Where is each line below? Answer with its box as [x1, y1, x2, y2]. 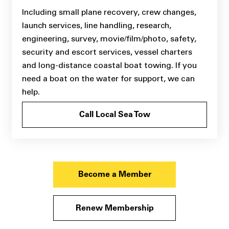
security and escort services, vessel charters [21, 47, 192, 57]
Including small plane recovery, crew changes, [21, 7, 196, 17]
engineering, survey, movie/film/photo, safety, [21, 34, 196, 44]
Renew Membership [75, 204, 154, 213]
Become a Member [78, 170, 151, 179]
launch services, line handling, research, [21, 20, 171, 31]
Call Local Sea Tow [79, 111, 150, 120]
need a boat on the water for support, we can [21, 74, 195, 84]
